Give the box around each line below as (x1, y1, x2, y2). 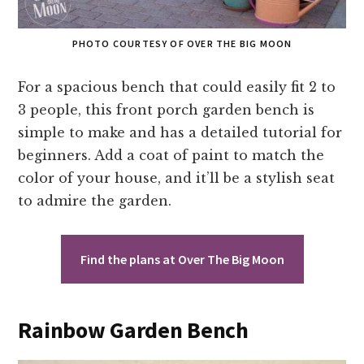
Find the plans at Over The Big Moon (80, 251, 284, 268)
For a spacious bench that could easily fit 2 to (18, 79, 336, 96)
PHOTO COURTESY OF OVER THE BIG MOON (71, 37, 292, 50)
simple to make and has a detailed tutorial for (18, 124, 343, 141)
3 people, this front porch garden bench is (18, 102, 315, 119)
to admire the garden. (18, 193, 172, 210)
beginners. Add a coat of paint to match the (18, 147, 325, 164)
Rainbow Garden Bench (18, 315, 249, 345)
